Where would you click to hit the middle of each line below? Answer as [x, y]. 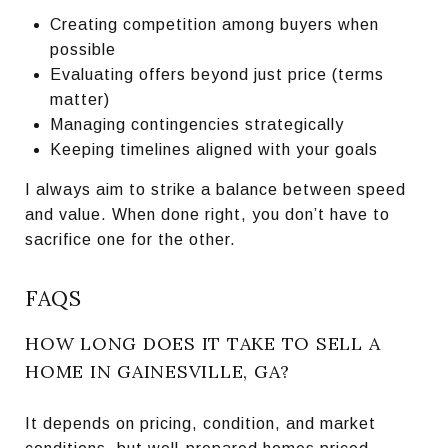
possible [82, 49]
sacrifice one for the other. [130, 239]
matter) [79, 99]
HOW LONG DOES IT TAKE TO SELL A [203, 343]
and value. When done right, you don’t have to [207, 214]
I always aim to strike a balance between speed [215, 189]
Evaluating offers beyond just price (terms [216, 74]
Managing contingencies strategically [196, 124]
